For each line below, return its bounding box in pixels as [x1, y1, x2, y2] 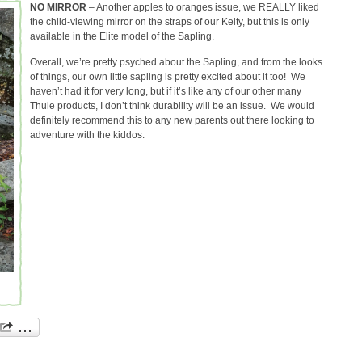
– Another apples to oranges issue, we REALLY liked [86, 2, 319, 14]
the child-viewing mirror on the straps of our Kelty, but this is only [30, 16, 309, 28]
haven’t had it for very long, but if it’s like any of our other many [30, 86, 301, 98]
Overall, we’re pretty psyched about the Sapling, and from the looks [30, 57, 322, 69]
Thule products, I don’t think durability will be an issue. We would [30, 100, 314, 112]
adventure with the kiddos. [30, 129, 145, 141]
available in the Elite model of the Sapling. [30, 31, 214, 43]
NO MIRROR [30, 2, 86, 14]
